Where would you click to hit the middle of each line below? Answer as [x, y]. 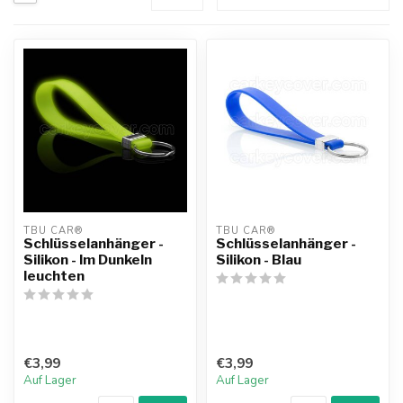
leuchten [54, 276]
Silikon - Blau [259, 260]
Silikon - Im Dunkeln [88, 260]
